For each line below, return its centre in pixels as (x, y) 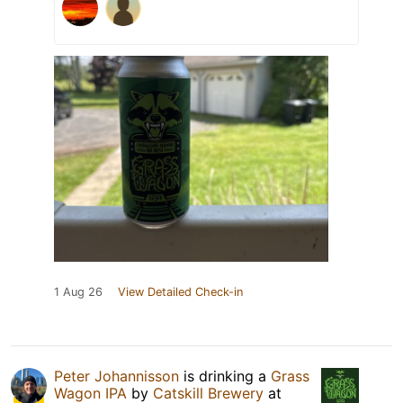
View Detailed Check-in (180, 292)
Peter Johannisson (116, 376)
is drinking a (225, 376)
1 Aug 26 (78, 292)
